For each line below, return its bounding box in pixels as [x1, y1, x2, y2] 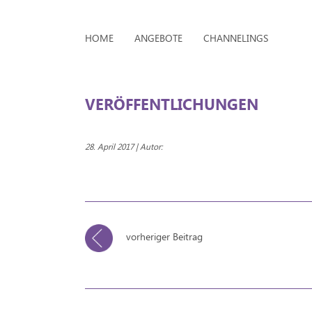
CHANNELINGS [203, 31, 268, 45]
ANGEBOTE [134, 31, 182, 45]
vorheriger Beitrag [123, 229, 203, 243]
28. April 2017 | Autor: [85, 141, 163, 152]
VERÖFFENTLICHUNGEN [85, 93, 258, 114]
